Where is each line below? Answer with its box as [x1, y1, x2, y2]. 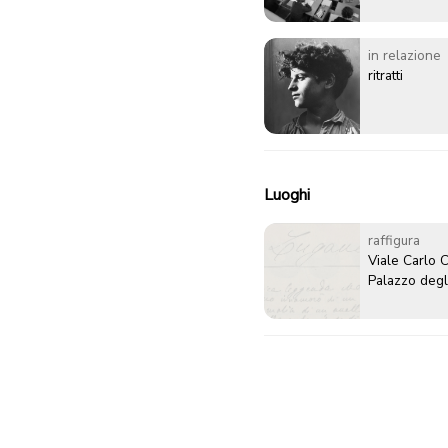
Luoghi [264, 184, 310, 207]
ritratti [368, 66, 403, 86]
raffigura [368, 231, 420, 251]
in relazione [368, 46, 441, 66]
